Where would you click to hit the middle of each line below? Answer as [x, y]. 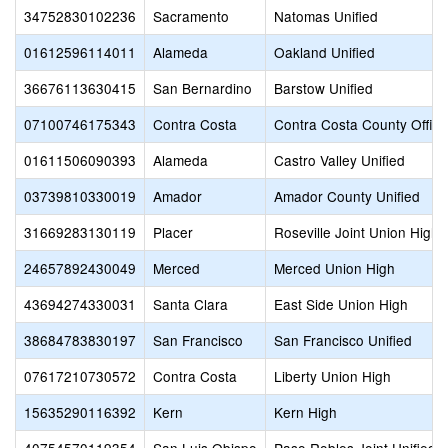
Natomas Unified [326, 16]
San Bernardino [202, 88]
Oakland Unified [324, 52]
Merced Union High [334, 268]
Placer [173, 232]
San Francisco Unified [343, 340]
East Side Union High [341, 304]
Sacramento [191, 16]
